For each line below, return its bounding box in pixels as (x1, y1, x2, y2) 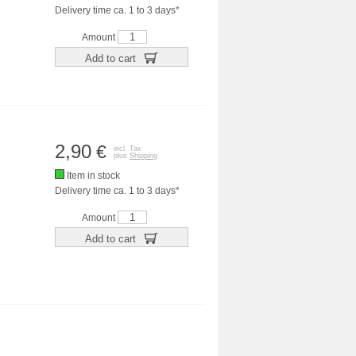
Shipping (130, 152, 157, 160)
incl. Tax (114, 145, 141, 153)
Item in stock (64, 170, 120, 181)
